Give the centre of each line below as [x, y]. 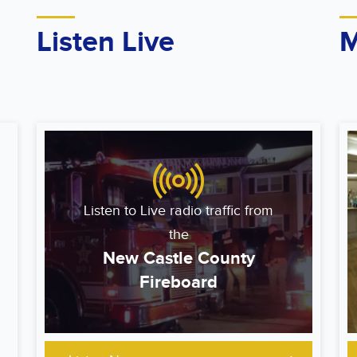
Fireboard [178, 282]
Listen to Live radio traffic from [178, 211]
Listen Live [106, 42]
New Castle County [178, 259]
